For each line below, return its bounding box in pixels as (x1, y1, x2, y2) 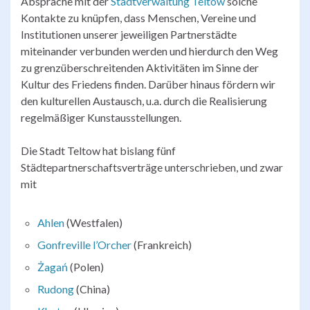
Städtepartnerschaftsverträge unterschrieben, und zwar (21, 160, 283, 174)
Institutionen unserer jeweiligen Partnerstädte (21, 27, 237, 41)
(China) (74, 282, 110, 295)
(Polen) (68, 259, 104, 273)
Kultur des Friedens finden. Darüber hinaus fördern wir (21, 77, 275, 91)
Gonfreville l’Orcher (37, 237, 131, 251)
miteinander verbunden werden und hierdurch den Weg (21, 44, 278, 57)
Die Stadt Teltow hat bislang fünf (21, 143, 176, 157)
